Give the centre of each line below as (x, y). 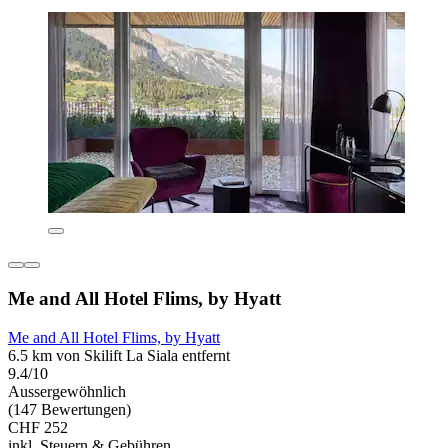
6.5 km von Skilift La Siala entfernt (119, 355)
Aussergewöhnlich (67, 391)
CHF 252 (38, 427)
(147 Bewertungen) (69, 409)
